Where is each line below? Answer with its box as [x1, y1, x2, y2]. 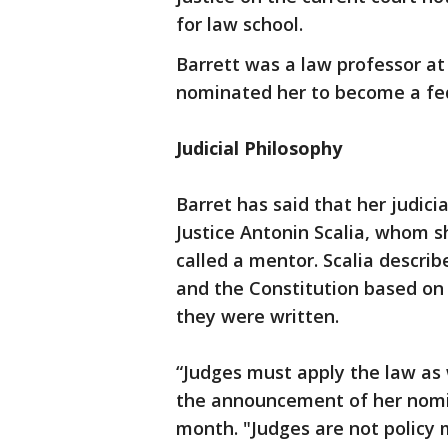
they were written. [176, 304, 339, 329]
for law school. [176, 12, 303, 37]
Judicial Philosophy [176, 136, 342, 161]
